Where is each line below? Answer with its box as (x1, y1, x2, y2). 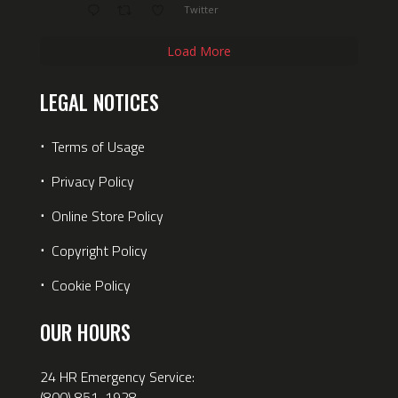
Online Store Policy (51, 204, 163, 227)
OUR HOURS (39, 316, 131, 347)
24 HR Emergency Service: (39, 365, 195, 387)
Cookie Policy (51, 274, 131, 296)
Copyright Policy (51, 239, 147, 261)
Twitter (183, 3, 219, 17)
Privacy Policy (51, 170, 134, 192)
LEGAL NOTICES (39, 86, 159, 117)
